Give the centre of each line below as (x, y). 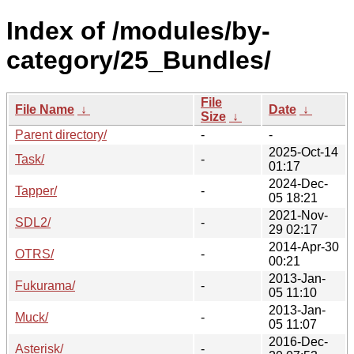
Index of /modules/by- (138, 31)
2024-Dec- (298, 183)
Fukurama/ (45, 285)
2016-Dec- (298, 341)
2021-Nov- (298, 215)
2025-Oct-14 (303, 152)
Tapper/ (36, 190)
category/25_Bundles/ (139, 60)
